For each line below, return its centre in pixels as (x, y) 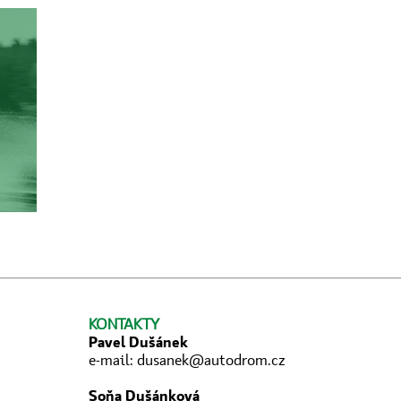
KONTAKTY (124, 324)
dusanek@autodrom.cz (212, 360)
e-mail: (113, 360)
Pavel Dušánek (139, 342)
